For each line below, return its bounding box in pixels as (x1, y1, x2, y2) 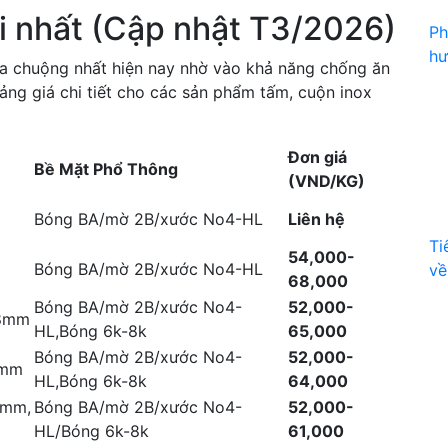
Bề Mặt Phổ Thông (34, 159, 178, 179)
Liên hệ (288, 209, 345, 229)
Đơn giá (288, 147, 347, 167)
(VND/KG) (288, 171, 365, 191)
